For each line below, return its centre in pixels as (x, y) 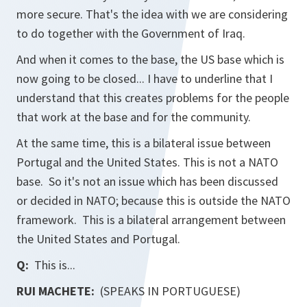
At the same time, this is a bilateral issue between (144, 143)
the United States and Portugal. (98, 239)
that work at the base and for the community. (135, 117)
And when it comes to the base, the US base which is (150, 59)
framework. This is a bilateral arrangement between (151, 220)
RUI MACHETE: (56, 291)
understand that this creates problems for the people (153, 98)
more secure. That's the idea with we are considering (152, 14)
